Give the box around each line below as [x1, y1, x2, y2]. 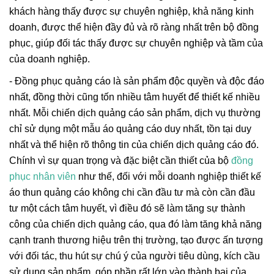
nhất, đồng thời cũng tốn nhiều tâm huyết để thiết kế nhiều [9, 91, 260, 102]
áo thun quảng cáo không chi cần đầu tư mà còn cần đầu [9, 187, 255, 198]
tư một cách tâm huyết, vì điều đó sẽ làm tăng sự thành [9, 202, 245, 213]
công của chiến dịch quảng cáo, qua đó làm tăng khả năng [9, 218, 262, 229]
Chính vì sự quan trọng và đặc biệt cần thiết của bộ [9, 155, 231, 166]
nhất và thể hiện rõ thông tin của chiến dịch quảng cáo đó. [9, 139, 259, 150]
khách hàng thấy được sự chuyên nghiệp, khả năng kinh [9, 6, 254, 17]
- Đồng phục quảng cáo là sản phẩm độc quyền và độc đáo [9, 75, 264, 86]
